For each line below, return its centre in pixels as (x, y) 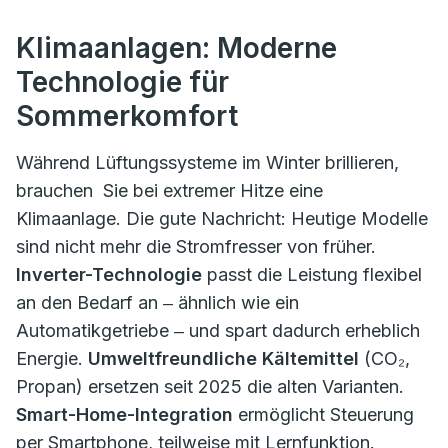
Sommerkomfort (127, 115)
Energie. (52, 358)
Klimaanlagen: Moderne (176, 47)
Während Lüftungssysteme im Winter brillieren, (207, 162)
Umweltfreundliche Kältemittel (223, 358)
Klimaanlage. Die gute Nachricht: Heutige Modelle (222, 218)
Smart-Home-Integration (124, 414)
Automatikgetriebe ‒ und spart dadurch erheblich (218, 330)
